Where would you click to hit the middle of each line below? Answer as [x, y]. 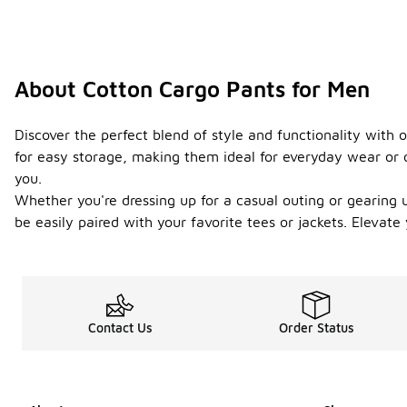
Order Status [316, 328]
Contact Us [120, 328]
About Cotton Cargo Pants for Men [192, 89]
